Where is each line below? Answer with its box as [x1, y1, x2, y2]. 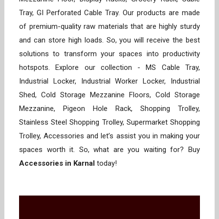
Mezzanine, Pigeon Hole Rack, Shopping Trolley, [19, 104, 200, 113]
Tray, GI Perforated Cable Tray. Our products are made [19, 8, 200, 18]
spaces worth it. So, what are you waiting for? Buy [19, 145, 200, 154]
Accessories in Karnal [19, 159, 97, 168]
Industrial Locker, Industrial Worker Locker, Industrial [19, 77, 200, 86]
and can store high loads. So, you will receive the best [19, 36, 200, 45]
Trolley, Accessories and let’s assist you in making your [19, 131, 200, 141]
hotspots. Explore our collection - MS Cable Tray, [19, 63, 200, 72]
